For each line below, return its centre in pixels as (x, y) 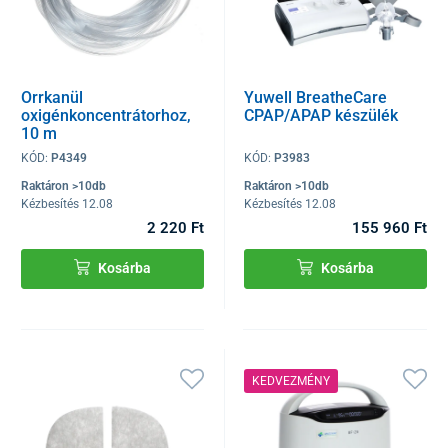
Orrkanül (52, 97)
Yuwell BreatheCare (316, 97)
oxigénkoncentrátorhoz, (106, 115)
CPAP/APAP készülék (321, 115)
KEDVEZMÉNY (291, 381)
